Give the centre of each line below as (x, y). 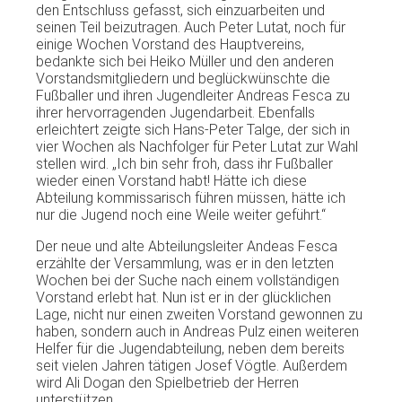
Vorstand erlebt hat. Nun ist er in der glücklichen (184, 297)
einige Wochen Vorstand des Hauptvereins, (170, 44)
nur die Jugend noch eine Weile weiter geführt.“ (181, 214)
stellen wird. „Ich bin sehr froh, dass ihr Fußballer (184, 163)
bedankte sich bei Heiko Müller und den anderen (185, 61)
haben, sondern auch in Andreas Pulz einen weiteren (197, 331)
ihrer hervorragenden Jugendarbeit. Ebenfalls (175, 112)
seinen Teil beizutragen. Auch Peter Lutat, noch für (191, 27)
